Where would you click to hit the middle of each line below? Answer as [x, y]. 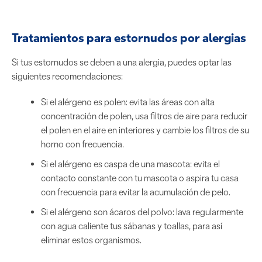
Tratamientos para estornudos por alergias [129, 38]
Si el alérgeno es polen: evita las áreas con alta [128, 102]
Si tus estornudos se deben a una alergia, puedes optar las [122, 62]
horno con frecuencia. [82, 144]
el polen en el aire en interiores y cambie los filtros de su [145, 130]
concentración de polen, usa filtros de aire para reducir [144, 116]
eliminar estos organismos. [91, 240]
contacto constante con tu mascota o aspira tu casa [140, 178]
